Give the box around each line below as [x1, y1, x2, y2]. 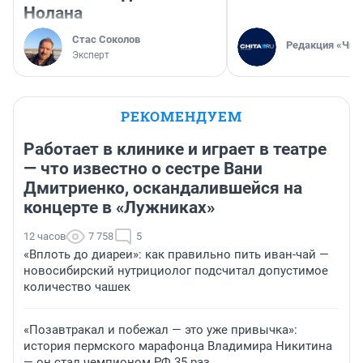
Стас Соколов [72, 33, 140, 46]
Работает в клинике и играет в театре [23, 139, 327, 160]
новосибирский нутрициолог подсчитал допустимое [23, 263, 328, 279]
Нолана [23, 3, 83, 23]
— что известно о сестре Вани [23, 159, 263, 179]
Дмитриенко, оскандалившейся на [23, 178, 302, 199]
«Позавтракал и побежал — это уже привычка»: [23, 322, 297, 338]
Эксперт [72, 49, 109, 62]
